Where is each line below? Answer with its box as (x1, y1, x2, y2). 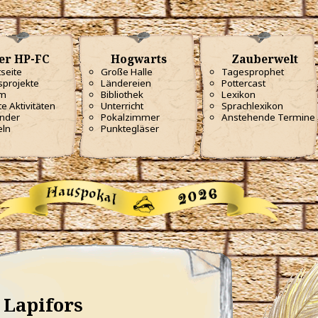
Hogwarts (108, 51, 167, 67)
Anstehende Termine (221, 111, 315, 124)
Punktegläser (101, 122, 159, 135)
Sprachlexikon (221, 99, 283, 112)
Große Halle (101, 65, 153, 78)
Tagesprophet (221, 65, 284, 78)
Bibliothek (101, 88, 143, 101)
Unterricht (101, 99, 143, 112)
